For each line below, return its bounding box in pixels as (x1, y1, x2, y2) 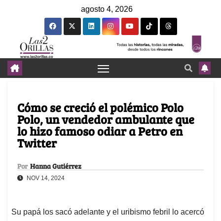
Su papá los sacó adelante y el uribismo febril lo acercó (11, 208, 204, 217)
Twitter (17, 135, 57, 151)
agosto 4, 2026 (81, 5, 133, 13)
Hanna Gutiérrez (30, 161, 81, 171)
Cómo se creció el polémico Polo (17, 99, 184, 116)
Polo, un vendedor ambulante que (17, 111, 194, 128)
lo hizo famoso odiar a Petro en (17, 123, 183, 140)
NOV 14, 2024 (25, 175, 65, 182)
